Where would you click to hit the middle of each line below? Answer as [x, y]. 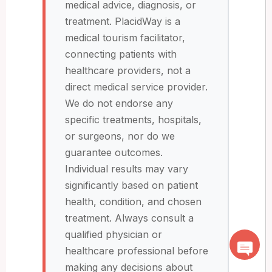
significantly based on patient [131, 185]
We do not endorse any [119, 103]
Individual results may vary [127, 168]
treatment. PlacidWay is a [123, 21]
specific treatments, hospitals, [133, 119]
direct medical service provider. [136, 87]
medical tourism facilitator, [125, 37]
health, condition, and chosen [133, 201]
